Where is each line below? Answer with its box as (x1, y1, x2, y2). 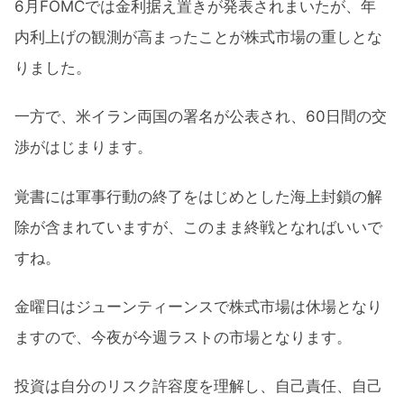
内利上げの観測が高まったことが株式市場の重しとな (14, 27, 382, 46)
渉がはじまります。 (14, 138, 152, 157)
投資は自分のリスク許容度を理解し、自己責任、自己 (14, 377, 382, 396)
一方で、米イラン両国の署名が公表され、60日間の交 (14, 107, 387, 126)
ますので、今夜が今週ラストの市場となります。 (14, 327, 352, 346)
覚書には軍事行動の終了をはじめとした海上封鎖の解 (14, 187, 382, 206)
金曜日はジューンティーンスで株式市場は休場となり (14, 297, 382, 316)
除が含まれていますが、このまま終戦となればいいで (14, 217, 382, 236)
